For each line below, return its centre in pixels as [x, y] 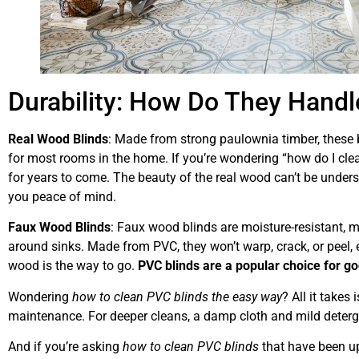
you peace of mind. [62, 196]
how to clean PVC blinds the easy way [177, 296]
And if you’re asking [65, 347]
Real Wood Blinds [58, 139]
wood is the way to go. [73, 266]
